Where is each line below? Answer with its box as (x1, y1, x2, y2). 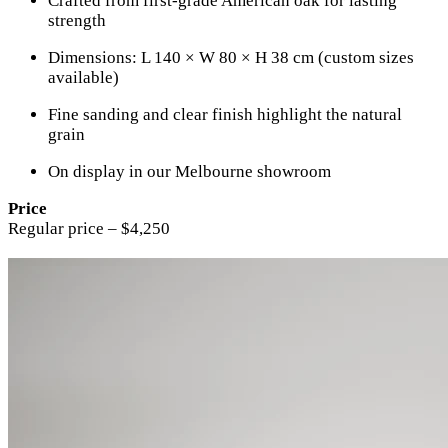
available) (48, 68, 119, 88)
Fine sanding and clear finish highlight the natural (48, 105, 402, 125)
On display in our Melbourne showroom (48, 162, 331, 182)
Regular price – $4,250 (8, 219, 170, 239)
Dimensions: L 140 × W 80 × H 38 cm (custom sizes (48, 48, 414, 68)
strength (48, 11, 106, 31)
